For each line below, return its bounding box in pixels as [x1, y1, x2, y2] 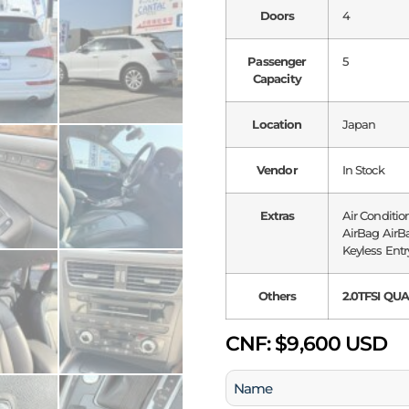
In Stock [341, 163, 384, 178]
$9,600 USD [270, 331, 388, 357]
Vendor [257, 163, 298, 178]
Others [257, 288, 297, 304]
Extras [259, 208, 295, 224]
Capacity [252, 71, 301, 87]
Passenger [247, 54, 307, 69]
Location [252, 117, 302, 132]
